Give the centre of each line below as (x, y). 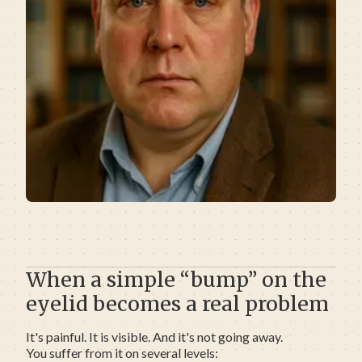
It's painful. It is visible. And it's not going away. (154, 337)
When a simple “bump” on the (176, 280)
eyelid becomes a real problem (177, 304)
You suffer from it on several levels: (122, 353)
